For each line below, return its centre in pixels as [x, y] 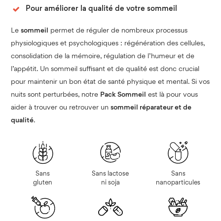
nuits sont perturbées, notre [56, 94]
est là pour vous [172, 94]
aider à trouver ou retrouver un [61, 107]
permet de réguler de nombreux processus [118, 30]
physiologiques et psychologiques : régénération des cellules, [108, 43]
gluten [43, 183]
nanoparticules [178, 183]
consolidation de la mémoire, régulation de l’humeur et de [103, 56]
